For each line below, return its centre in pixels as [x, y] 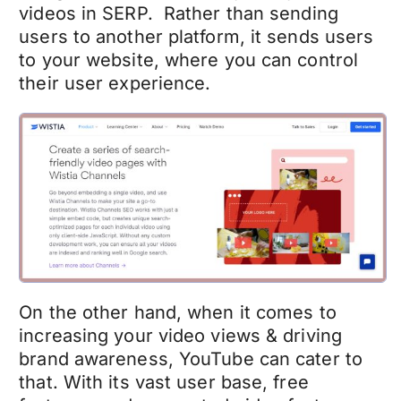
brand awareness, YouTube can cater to [191, 358]
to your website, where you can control [189, 60]
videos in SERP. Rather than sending [179, 14]
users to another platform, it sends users [196, 37]
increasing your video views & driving [180, 335]
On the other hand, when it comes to [178, 312]
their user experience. [115, 84]
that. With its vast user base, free [164, 382]
